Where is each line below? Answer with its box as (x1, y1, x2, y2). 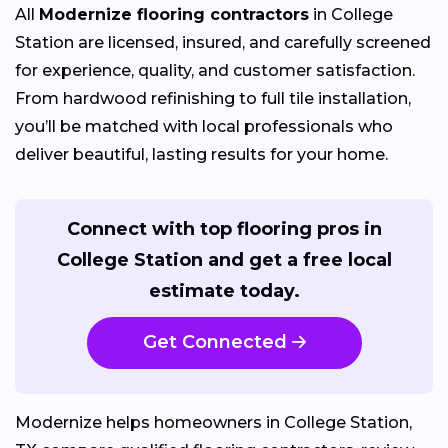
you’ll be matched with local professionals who (15, 116, 393, 136)
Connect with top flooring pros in (66, 217, 382, 240)
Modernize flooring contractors (39, 4, 309, 24)
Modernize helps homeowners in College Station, (15, 413, 412, 433)
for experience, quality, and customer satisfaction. (15, 60, 415, 80)
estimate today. (148, 279, 300, 302)
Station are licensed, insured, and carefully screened (15, 32, 431, 52)
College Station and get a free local (56, 248, 392, 271)
